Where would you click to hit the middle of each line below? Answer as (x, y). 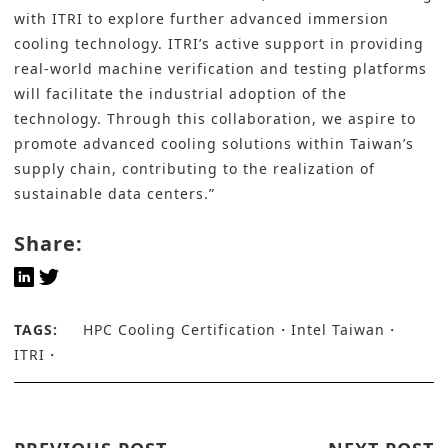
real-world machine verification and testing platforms (220, 69)
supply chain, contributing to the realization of (194, 169)
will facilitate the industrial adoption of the (180, 94)
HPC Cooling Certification (179, 330)
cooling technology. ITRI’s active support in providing (219, 44)
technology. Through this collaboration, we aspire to (215, 119)
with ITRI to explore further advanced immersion (201, 19)
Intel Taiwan (338, 330)
